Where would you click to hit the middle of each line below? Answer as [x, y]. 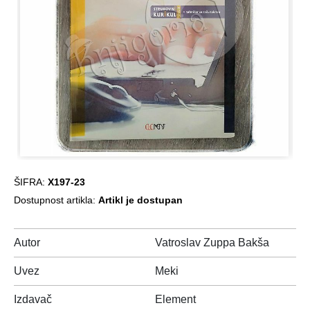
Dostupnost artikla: [56, 200]
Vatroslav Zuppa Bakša [212, 243]
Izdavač [33, 299]
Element [175, 299]
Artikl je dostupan [140, 200]
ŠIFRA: [31, 182]
